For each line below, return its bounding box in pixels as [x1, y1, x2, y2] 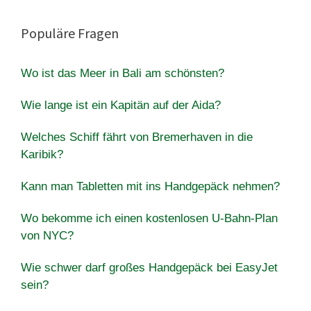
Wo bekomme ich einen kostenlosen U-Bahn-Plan [21, 211, 278, 225]
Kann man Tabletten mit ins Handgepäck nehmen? [21, 179, 280, 193]
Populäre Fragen [21, 24, 119, 42]
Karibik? [21, 147, 63, 161]
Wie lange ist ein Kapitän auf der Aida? [21, 98, 221, 112]
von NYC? [21, 228, 74, 242]
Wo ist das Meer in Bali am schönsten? [21, 66, 224, 80]
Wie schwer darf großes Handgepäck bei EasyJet [21, 260, 278, 274]
